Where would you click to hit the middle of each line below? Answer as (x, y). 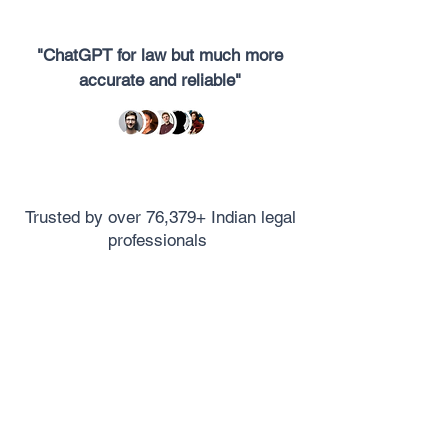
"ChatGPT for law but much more (160, 55)
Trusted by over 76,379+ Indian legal (160, 217)
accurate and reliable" (160, 80)
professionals (160, 240)
